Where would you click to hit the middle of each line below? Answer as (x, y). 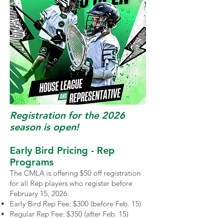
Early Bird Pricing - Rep (62, 150)
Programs (32, 162)
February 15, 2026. (39, 193)
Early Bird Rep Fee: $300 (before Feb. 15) (75, 204)
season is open (43, 127)
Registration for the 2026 (67, 115)
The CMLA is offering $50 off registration (75, 173)
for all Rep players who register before (71, 183)
